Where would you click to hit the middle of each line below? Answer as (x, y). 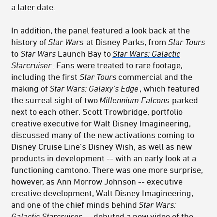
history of (30, 42)
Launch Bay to (85, 54)
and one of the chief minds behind (75, 205)
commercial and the (154, 77)
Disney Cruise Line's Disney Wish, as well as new (101, 147)
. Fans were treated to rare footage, (117, 65)
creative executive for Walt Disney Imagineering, (101, 123)
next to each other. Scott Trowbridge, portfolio (97, 112)
